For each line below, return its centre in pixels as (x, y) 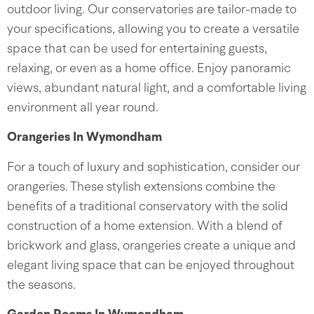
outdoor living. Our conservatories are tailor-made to (152, 10)
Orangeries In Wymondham (84, 137)
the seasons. (41, 285)
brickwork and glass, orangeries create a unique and (151, 246)
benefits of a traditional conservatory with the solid (148, 207)
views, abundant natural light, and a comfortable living (157, 88)
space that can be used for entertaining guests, (137, 49)
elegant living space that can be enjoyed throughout (151, 266)
